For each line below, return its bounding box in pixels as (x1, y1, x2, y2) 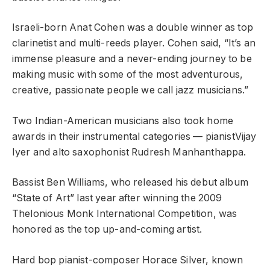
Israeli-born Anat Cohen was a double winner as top (12, 22, 253, 34)
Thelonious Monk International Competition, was (12, 208, 237, 220)
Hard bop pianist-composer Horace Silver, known (12, 254, 243, 266)
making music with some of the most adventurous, (12, 69, 243, 81)
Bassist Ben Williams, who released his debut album (12, 177, 248, 189)
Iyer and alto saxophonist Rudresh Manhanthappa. (12, 146, 246, 158)
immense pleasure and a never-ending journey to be (12, 53, 252, 65)
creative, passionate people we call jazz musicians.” (12, 84, 249, 96)
